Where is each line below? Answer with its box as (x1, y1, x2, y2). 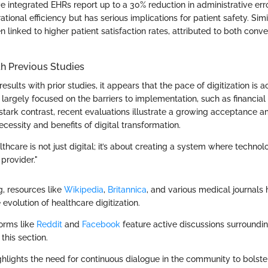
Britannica (108, 184, 147, 194)
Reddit (36, 219, 62, 229)
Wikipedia (64, 184, 103, 194)
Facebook (82, 219, 120, 229)
